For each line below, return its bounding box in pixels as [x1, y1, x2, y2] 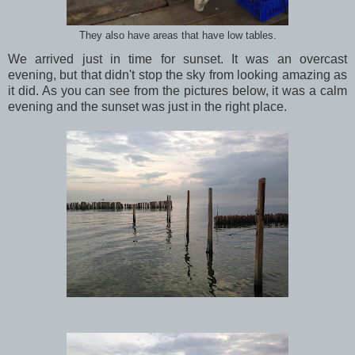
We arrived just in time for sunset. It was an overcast [8, 52, 347, 67]
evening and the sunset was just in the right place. [8, 100, 287, 114]
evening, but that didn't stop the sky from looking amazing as [8, 68, 347, 82]
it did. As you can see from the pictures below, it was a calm [8, 84, 347, 98]
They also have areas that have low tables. [78, 30, 277, 42]
